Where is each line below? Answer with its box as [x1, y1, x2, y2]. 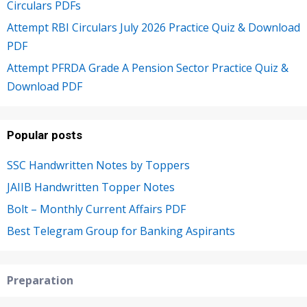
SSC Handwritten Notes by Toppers [7, 158, 190, 173]
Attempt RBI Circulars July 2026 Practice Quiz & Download [7, 20, 300, 36]
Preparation [7, 273, 73, 288]
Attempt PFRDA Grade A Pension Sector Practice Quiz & [7, 60, 288, 76]
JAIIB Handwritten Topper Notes [7, 180, 175, 195]
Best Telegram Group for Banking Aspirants [7, 223, 235, 239]
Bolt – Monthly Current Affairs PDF [7, 201, 186, 217]
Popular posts [7, 128, 82, 143]
